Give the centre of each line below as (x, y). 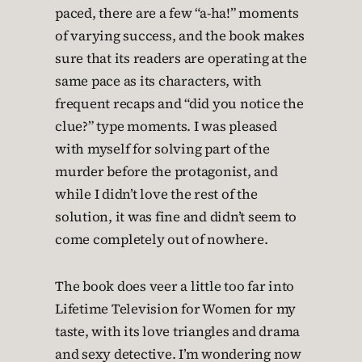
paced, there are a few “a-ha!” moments (177, 14)
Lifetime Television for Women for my (175, 309)
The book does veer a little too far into (175, 287)
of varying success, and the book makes (180, 36)
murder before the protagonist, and (166, 172)
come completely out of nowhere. (162, 240)
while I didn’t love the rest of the (156, 195)
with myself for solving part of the (162, 149)
